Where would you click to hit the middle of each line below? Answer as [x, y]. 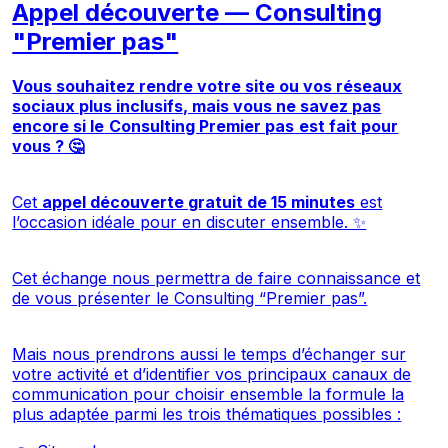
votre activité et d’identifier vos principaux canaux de [212, 373]
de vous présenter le [93, 297]
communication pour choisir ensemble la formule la [208, 393]
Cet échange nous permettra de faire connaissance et [216, 277]
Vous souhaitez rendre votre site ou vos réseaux [207, 85]
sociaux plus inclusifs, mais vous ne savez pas [197, 105]
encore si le [58, 125]
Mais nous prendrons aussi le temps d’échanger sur [209, 353]
